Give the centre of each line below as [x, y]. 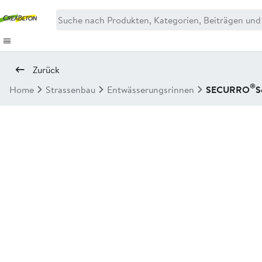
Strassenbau [70, 89]
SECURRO [228, 89]
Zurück [46, 69]
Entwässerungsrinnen [151, 89]
